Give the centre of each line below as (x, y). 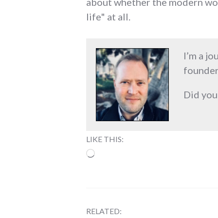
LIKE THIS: (105, 139)
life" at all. (108, 17)
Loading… (116, 153)
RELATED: (104, 211)
